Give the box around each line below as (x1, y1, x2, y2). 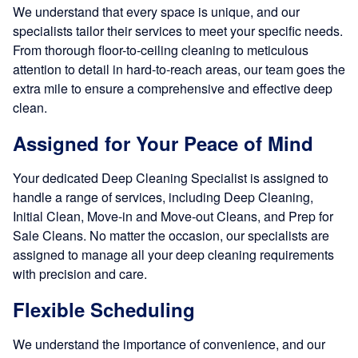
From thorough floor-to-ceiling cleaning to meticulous (13, 41, 308, 60)
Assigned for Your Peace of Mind (13, 129, 313, 157)
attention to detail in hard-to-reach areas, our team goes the (13, 60, 345, 79)
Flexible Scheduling (13, 296, 195, 324)
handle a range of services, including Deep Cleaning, (13, 188, 313, 207)
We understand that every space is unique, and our (13, 2, 300, 22)
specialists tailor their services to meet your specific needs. (13, 22, 343, 41)
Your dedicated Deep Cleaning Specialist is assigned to (13, 169, 328, 188)
